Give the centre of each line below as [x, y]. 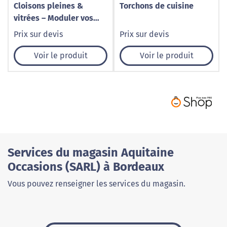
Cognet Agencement [51, 42]
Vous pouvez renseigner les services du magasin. [97, 184]
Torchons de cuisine [157, 6]
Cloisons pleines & [48, 6]
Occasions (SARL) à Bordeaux [86, 167]
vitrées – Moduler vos [53, 18]
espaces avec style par [56, 30]
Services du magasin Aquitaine [91, 153]
